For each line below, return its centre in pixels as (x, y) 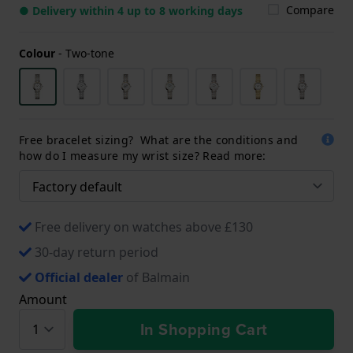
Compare (310, 9)
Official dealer (79, 277)
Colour (37, 53)
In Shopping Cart (204, 329)
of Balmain (156, 277)
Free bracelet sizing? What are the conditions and (159, 139)
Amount (43, 299)
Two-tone (90, 53)
